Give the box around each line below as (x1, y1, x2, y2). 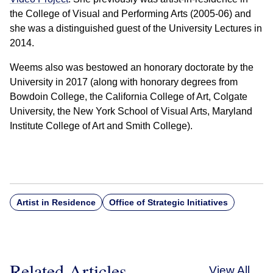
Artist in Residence (16, 197, 96, 208)
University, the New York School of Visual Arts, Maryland (10, 106, 252, 117)
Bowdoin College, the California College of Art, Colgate (10, 91, 247, 102)
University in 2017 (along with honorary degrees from (10, 77, 238, 88)
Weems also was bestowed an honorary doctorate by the (10, 62, 253, 73)
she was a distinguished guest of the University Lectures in (10, 23, 262, 34)
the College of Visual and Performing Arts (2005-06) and (10, 9, 251, 19)
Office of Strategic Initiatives (109, 197, 228, 208)
